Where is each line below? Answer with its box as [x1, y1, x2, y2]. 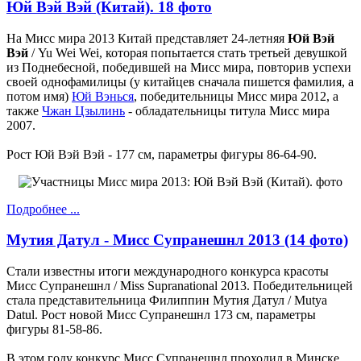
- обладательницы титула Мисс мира [125, 103, 330, 118]
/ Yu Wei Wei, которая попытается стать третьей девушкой [28, 45, 347, 60]
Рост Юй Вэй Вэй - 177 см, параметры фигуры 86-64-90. [6, 147, 317, 161]
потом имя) [6, 89, 72, 103]
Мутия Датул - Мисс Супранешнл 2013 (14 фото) [6, 231, 348, 249]
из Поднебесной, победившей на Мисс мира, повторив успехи [6, 60, 351, 74]
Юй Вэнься [72, 89, 134, 103]
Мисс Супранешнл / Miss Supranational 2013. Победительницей [6, 279, 353, 293]
